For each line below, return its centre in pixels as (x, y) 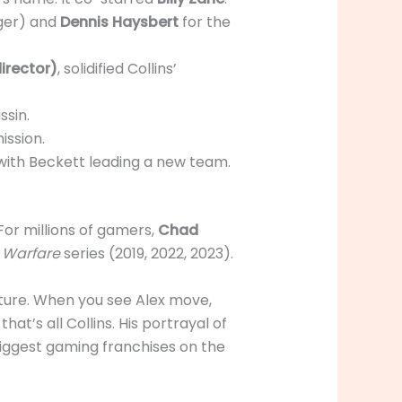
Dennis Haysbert (119, 22)
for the (204, 22)
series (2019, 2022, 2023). (146, 254)
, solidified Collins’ (117, 69)
